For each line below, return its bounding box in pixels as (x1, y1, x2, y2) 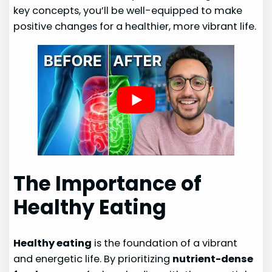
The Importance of (13, 170, 202, 198)
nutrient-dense (172, 252, 254, 267)
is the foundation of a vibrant (92, 236, 238, 251)
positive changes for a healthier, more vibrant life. (13, 19, 257, 34)
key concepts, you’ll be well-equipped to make (13, 4, 243, 18)
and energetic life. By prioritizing (13, 252, 173, 267)
